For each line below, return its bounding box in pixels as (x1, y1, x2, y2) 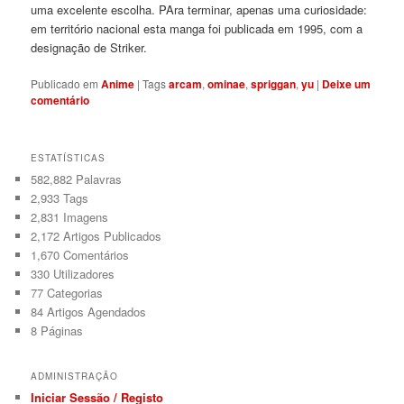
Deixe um (322, 76, 372, 93)
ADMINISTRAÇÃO (31, 369, 119, 382)
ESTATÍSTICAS (31, 151, 106, 165)
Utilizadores (50, 265, 115, 283)
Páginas (37, 322, 84, 340)
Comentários (60, 246, 130, 264)
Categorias (43, 284, 104, 302)
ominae (207, 76, 246, 93)
